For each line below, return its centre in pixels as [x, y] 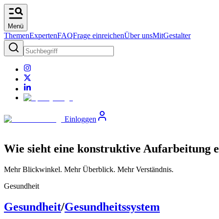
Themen [17, 35]
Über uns [138, 35]
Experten [43, 35]
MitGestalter [172, 35]
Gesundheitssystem [112, 207]
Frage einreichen [99, 35]
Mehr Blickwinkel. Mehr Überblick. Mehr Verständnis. [89, 169]
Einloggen [80, 119]
